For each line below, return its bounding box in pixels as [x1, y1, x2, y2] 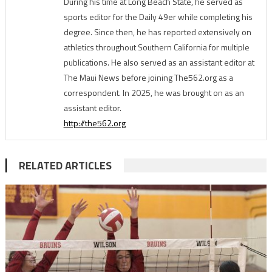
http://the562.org [63, 117, 126, 130]
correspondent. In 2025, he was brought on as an [63, 86, 244, 100]
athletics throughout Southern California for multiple [63, 41, 250, 54]
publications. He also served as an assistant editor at [63, 56, 254, 69]
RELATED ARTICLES [18, 157, 112, 174]
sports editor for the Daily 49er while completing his [63, 10, 253, 24]
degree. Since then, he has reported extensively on [63, 25, 251, 39]
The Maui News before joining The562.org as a [63, 71, 233, 84]
